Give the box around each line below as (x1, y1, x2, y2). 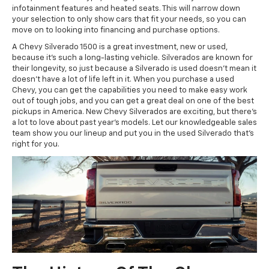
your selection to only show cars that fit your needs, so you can (12, 16, 246, 24)
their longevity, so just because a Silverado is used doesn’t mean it (12, 65, 256, 73)
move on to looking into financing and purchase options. (12, 26, 220, 35)
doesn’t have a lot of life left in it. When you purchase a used (12, 76, 234, 84)
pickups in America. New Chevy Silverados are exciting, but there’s (12, 108, 257, 116)
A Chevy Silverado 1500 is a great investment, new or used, (12, 43, 228, 52)
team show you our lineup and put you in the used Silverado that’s (12, 130, 254, 138)
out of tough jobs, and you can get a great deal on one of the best (12, 97, 254, 106)
